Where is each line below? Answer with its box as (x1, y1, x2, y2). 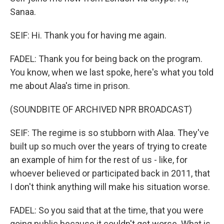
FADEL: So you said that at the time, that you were (10, 205, 203, 215)
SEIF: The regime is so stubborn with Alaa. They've (10, 127, 209, 138)
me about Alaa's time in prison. (10, 80, 130, 91)
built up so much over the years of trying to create (10, 141, 207, 151)
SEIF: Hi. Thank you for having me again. (10, 30, 166, 40)
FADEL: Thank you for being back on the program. (10, 53, 202, 64)
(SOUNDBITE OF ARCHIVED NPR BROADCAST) (10, 104, 192, 114)
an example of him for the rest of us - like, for (10, 154, 187, 165)
